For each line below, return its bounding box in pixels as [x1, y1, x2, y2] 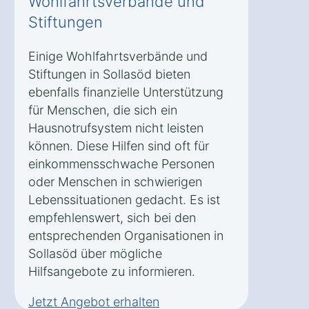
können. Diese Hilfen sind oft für [28, 138, 209, 153]
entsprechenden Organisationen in [28, 228, 223, 243]
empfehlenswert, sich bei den [28, 210, 196, 225]
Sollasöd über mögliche [28, 246, 162, 261]
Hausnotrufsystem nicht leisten [28, 120, 203, 135]
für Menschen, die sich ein [28, 102, 177, 117]
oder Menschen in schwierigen [28, 174, 202, 189]
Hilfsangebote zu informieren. [28, 263, 195, 279]
